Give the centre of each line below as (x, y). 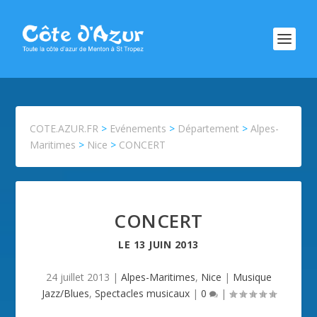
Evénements (138, 128)
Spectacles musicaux (142, 293)
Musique (252, 277)
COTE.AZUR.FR (64, 128)
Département (209, 128)
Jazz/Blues (65, 293)
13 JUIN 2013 (166, 244)
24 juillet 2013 (77, 277)
